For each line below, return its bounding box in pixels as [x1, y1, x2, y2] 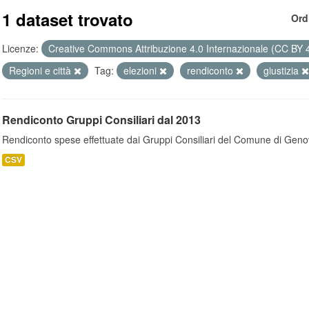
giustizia [263, 63, 301, 77]
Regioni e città [9, 63, 74, 77]
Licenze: [2, 41, 39, 55]
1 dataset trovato [2, 8, 133, 31]
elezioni [123, 63, 159, 77]
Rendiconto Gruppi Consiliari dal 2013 [2, 112, 201, 128]
